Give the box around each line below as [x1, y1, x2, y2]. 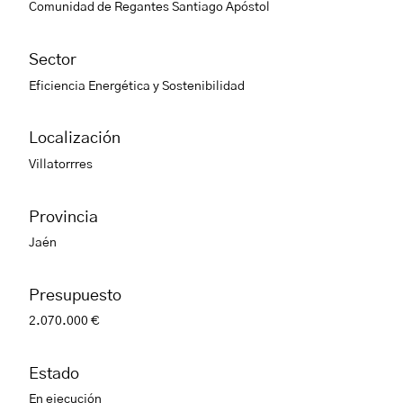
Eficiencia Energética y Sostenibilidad [29, 79, 245, 93]
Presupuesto [29, 287, 121, 304]
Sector [29, 52, 76, 69]
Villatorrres [29, 157, 93, 171]
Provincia [29, 209, 98, 226]
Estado [29, 365, 79, 382]
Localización [29, 130, 121, 148]
